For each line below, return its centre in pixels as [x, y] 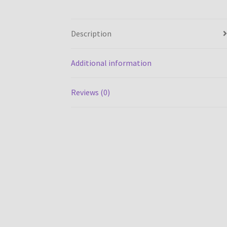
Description [91, 33]
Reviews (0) [91, 92]
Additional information [111, 63]
